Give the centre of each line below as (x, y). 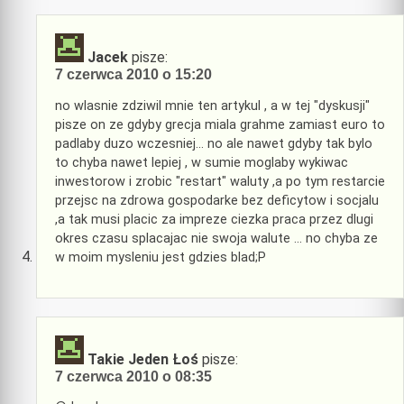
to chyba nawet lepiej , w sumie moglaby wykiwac (202, 162)
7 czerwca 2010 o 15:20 (133, 75)
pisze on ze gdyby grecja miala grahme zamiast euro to (220, 124)
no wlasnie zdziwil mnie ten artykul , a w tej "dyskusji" (212, 106)
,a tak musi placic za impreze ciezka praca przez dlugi (214, 219)
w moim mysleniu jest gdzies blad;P (161, 257)
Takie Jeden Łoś (143, 359)
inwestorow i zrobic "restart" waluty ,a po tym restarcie (220, 181)
